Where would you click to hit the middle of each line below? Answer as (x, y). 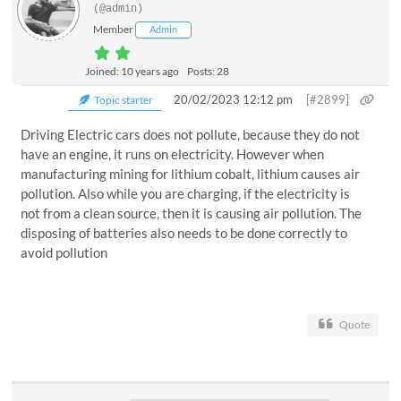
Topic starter (123, 100)
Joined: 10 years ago (132, 72)
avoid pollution (64, 253)
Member (114, 30)
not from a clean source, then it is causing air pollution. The (192, 213)
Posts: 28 (209, 72)
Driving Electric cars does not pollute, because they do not (191, 135)
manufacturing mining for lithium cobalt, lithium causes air (191, 174)
